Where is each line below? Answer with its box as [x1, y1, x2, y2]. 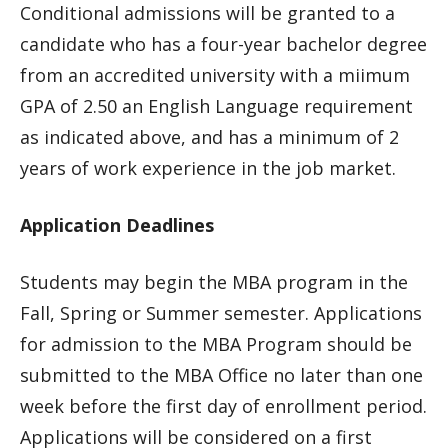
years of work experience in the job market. [20, 156, 396, 180]
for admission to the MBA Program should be [20, 332, 412, 356]
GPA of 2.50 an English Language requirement [20, 94, 413, 118]
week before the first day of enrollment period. [20, 394, 427, 418]
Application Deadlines [20, 213, 214, 237]
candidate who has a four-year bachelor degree [20, 32, 427, 56]
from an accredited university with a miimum [20, 63, 410, 87]
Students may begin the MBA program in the [20, 270, 408, 294]
